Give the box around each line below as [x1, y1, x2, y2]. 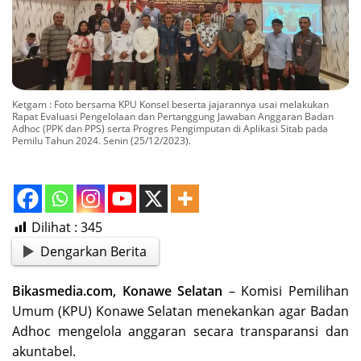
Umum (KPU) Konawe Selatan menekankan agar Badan [12, 302, 349, 321]
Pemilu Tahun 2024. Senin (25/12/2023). [12, 133, 191, 147]
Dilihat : [31, 218, 77, 236]
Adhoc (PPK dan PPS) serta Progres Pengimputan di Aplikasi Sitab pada [12, 121, 328, 135]
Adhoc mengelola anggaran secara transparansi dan [12, 322, 349, 341]
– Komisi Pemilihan [222, 282, 350, 301]
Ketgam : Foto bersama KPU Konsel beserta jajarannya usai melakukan [12, 97, 329, 111]
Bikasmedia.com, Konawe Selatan [12, 282, 223, 301]
